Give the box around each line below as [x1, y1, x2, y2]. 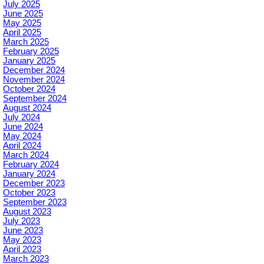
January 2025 [3, 55, 55, 65]
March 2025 [3, 37, 49, 47]
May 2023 [3, 235, 41, 245]
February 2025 [3, 46, 59, 56]
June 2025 [3, 8, 43, 18]
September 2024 [3, 93, 67, 103]
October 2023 [3, 187, 55, 197]
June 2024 [3, 121, 43, 131]
